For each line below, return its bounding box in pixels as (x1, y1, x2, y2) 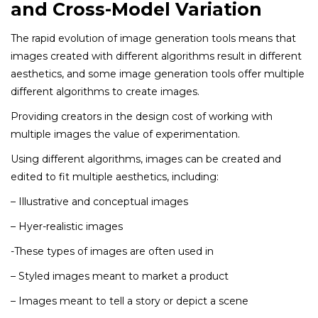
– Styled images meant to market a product (11, 269, 229, 283)
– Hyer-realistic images (11, 219, 123, 233)
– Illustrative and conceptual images (11, 194, 188, 208)
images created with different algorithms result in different (11, 49, 302, 62)
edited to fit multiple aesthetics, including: (11, 170, 219, 183)
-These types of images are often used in (11, 244, 214, 258)
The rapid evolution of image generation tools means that (11, 31, 296, 45)
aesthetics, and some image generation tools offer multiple (11, 67, 305, 80)
